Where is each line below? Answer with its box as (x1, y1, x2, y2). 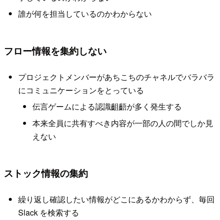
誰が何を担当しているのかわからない (18, 8, 152, 20)
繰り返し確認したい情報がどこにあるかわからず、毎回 (18, 193, 215, 205)
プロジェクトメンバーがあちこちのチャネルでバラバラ (18, 71, 215, 82)
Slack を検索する (18, 207, 79, 219)
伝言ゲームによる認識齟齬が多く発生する (32, 101, 182, 112)
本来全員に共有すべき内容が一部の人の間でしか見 (32, 117, 213, 129)
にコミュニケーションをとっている (18, 84, 144, 96)
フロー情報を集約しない (4, 43, 107, 57)
